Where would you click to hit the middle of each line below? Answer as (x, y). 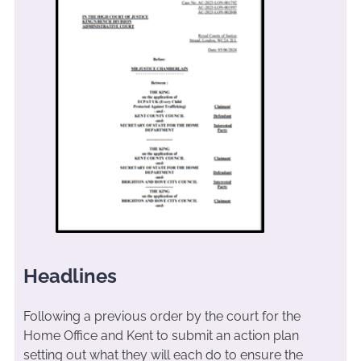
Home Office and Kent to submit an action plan (161, 335)
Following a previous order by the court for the (162, 316)
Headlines (70, 276)
